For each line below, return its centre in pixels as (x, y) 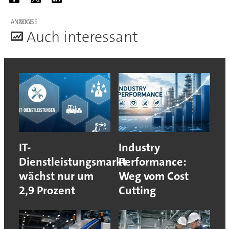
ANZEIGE (22, 22)
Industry (139, 147)
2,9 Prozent (47, 190)
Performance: (153, 162)
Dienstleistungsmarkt (72, 162)
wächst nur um (56, 176)
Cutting (137, 190)
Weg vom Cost (154, 176)
